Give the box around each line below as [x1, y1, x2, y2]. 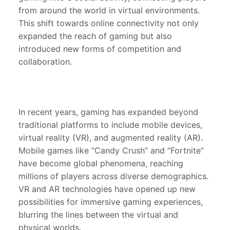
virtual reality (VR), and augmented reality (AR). [18, 132, 203, 143]
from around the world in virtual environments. [18, 5, 200, 16]
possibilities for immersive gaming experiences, [18, 197, 203, 207]
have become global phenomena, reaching [18, 158, 183, 169]
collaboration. [18, 56, 72, 67]
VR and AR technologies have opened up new [18, 184, 196, 195]
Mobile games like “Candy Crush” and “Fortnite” [18, 145, 204, 156]
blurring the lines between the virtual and [18, 209, 178, 220]
